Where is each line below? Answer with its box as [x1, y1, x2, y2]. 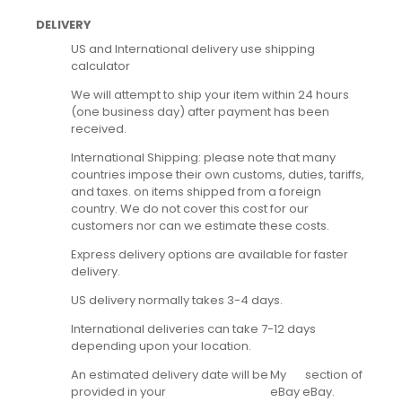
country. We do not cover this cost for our [70, 199, 309, 217]
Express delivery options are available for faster [70, 245, 348, 263]
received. [70, 119, 127, 137]
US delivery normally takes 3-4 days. [70, 291, 283, 309]
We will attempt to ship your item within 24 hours [70, 85, 349, 103]
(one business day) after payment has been [70, 102, 329, 120]
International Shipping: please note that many [70, 148, 336, 166]
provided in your [70, 382, 169, 400]
